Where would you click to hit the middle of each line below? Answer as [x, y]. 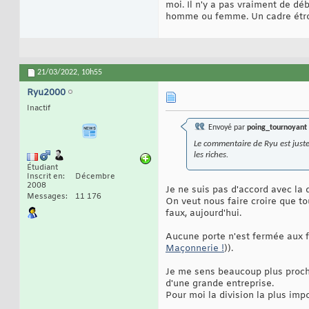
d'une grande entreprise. [220, 284]
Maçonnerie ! [195, 249]
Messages [46, 197]
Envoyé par [227, 128]
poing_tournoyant [277, 128]
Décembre [95, 177]
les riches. [211, 155]
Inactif [39, 109]
